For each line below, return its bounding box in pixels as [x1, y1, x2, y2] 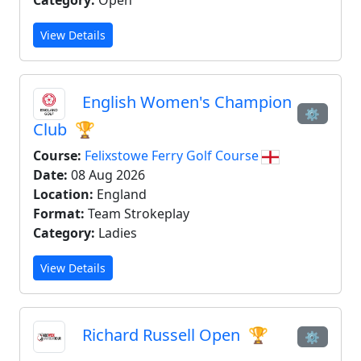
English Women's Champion [78, 91, 292, 114]
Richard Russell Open [78, 324, 244, 346]
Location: [33, 185, 93, 203]
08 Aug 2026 [68, 166, 145, 184]
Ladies [95, 224, 137, 242]
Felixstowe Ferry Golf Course [85, 147, 262, 164]
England [93, 185, 147, 203]
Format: [33, 205, 85, 222]
